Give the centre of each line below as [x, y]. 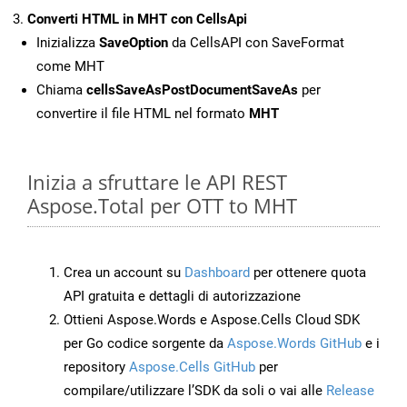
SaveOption [134, 43]
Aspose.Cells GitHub [192, 367]
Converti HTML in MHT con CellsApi [137, 20]
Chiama [61, 90]
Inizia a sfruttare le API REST [157, 182]
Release [350, 391]
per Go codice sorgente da [145, 344]
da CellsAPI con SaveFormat [256, 43]
